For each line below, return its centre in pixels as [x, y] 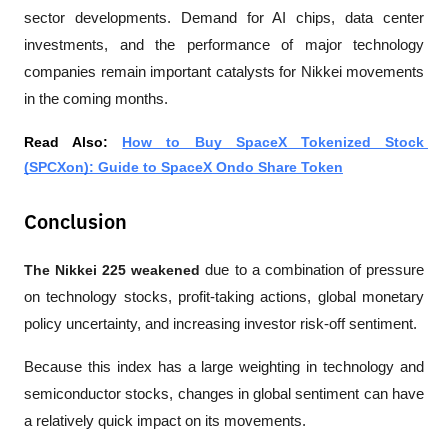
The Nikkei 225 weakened [112, 269]
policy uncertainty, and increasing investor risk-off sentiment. [222, 323]
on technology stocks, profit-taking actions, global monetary [224, 296]
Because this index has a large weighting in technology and [224, 366]
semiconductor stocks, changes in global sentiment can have [224, 393]
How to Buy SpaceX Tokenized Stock [273, 141]
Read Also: [73, 141]
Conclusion [75, 222]
